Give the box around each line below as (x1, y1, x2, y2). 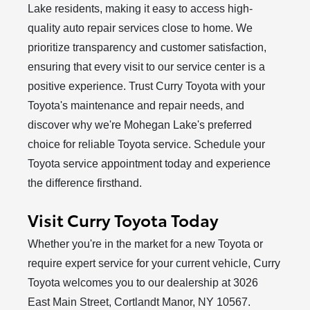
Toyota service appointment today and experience (28, 157, 271, 170)
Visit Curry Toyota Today (28, 207, 219, 231)
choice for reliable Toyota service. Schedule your (28, 138, 266, 150)
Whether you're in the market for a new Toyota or (28, 237, 264, 250)
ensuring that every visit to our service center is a (28, 60, 266, 73)
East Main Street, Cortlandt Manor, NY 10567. (28, 295, 251, 308)
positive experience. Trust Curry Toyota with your (28, 80, 266, 92)
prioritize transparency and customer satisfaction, (28, 41, 267, 53)
